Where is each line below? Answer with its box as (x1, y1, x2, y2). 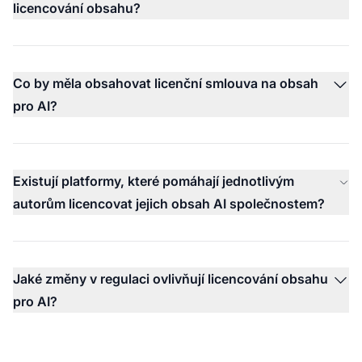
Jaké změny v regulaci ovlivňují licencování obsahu (13, 270, 328, 287)
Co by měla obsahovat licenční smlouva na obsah (13, 74, 318, 91)
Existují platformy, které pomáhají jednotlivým (13, 172, 294, 189)
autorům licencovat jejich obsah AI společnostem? (13, 195, 325, 212)
